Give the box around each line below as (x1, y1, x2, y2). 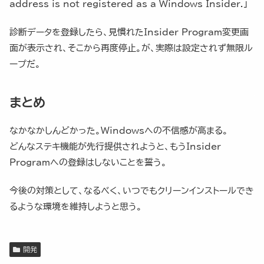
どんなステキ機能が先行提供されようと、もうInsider (9, 142, 221, 151)
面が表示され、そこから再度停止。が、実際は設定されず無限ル (9, 44, 253, 53)
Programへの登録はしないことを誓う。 (9, 158, 167, 167)
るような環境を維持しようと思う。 (9, 202, 142, 212)
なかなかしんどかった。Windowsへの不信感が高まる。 (9, 126, 228, 136)
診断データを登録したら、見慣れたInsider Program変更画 (9, 28, 249, 37)
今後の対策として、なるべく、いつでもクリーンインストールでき (9, 186, 254, 196)
